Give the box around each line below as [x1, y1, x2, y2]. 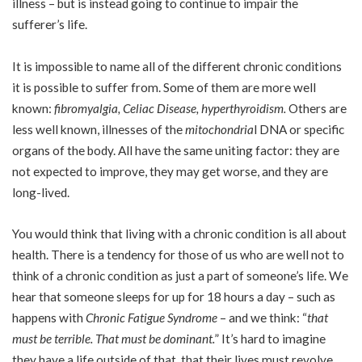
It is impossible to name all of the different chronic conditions [12, 58, 342, 74]
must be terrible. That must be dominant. [12, 331, 215, 346]
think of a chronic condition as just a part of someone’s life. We [12, 268, 348, 283]
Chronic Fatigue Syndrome [86, 310, 217, 325]
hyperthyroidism [201, 100, 284, 116]
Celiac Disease [123, 100, 196, 116]
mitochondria [185, 121, 254, 137]
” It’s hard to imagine [215, 331, 326, 346]
